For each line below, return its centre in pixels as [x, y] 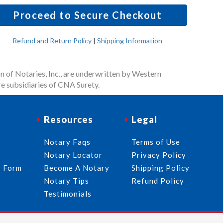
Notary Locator [73, 155]
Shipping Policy [160, 167]
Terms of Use [156, 142]
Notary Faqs [67, 142]
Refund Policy [158, 180]
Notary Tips [66, 180]
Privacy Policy [159, 155]
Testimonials [67, 193]
